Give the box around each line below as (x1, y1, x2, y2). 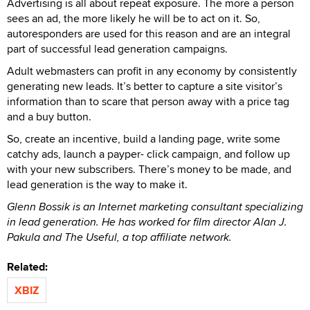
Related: (7, 258, 53, 275)
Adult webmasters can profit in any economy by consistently (7, 62, 297, 79)
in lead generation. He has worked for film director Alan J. (7, 213, 287, 230)
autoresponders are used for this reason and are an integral (7, 25, 291, 42)
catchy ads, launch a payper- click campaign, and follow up (7, 145, 290, 162)
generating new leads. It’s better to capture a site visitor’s (7, 77, 282, 94)
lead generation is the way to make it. (7, 176, 188, 192)
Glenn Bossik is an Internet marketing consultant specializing (7, 198, 303, 215)
